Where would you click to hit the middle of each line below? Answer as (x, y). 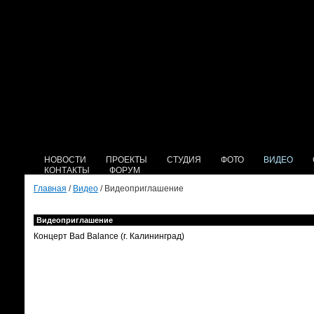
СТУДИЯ (184, 160)
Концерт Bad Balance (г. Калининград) (109, 236)
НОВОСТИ (65, 160)
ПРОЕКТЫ (127, 160)
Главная (50, 189)
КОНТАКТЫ (67, 170)
